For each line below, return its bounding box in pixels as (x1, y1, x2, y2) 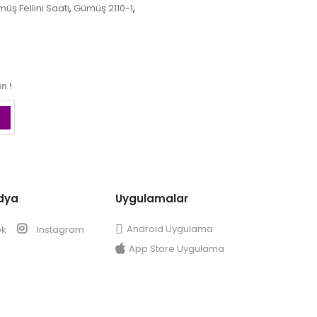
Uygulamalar (115, 191, 188, 207)
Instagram (34, 223, 84, 237)
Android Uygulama (126, 222, 213, 236)
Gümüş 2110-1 (74, 1, 133, 16)
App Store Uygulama (128, 242, 224, 256)
